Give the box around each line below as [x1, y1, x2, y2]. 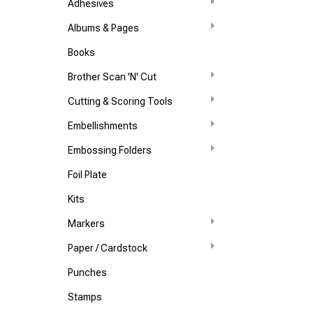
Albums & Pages [68, 22, 140, 34]
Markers [68, 218, 105, 229]
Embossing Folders [68, 145, 152, 156]
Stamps [68, 291, 103, 303]
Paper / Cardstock [68, 242, 148, 254]
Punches [68, 267, 108, 278]
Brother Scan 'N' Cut [68, 71, 157, 82]
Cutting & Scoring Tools [68, 96, 173, 107]
